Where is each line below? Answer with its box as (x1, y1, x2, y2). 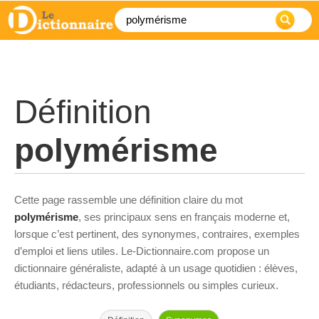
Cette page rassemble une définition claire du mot (14, 194, 243, 206)
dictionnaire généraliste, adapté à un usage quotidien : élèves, (14, 262, 298, 274)
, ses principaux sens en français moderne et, (78, 211, 290, 223)
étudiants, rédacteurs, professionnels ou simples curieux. (14, 279, 278, 291)
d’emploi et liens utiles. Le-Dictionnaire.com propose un (14, 245, 269, 257)
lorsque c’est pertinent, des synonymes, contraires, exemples (14, 228, 300, 240)
